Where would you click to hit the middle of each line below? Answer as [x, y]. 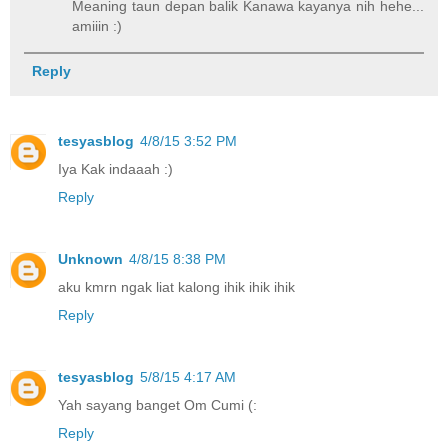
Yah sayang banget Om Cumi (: [157, 405]
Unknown [90, 259]
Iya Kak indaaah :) [115, 169]
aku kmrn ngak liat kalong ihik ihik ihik [176, 287]
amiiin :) [97, 26]
